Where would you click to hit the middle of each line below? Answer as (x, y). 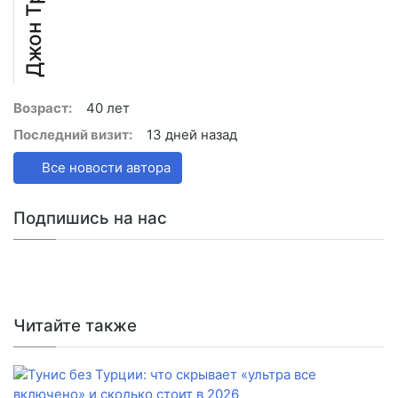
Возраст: (43, 108)
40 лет (108, 108)
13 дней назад (192, 135)
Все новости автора (104, 168)
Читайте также (75, 326)
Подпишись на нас (90, 219)
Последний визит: (73, 135)
